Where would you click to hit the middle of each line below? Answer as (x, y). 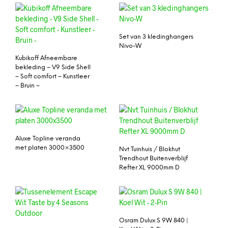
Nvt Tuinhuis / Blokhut (150, 149)
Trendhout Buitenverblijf (153, 158)
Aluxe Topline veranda (48, 138)
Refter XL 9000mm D (149, 167)
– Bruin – (27, 85)
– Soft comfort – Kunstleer (52, 76)
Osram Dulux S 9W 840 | (154, 220)
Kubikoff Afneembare (46, 58)
